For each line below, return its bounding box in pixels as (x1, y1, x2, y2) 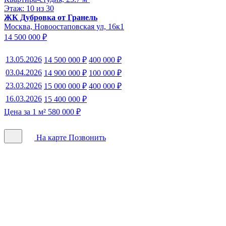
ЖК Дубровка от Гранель (4, 13, 97, 22)
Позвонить (69, 133, 106, 142)
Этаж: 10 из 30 (4, 4, 54, 13)
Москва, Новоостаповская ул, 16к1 (4, 22, 124, 31)
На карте (34, 133, 69, 142)
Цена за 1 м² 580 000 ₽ (4, 107, 81, 116)
